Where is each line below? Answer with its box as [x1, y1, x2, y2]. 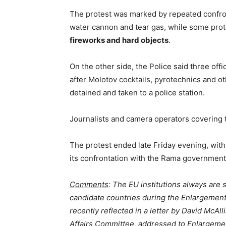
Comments [70, 180, 108, 189]
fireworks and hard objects [70, 35, 168, 45]
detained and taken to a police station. [70, 88, 205, 97]
